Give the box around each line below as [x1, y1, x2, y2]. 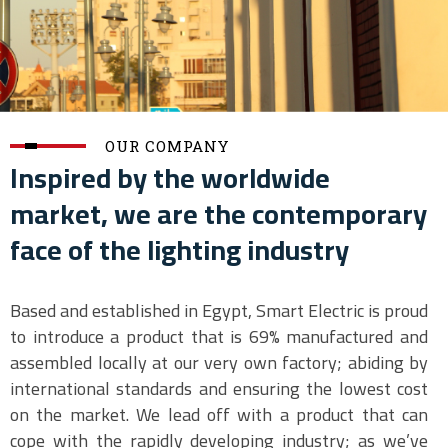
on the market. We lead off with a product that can [10, 398, 428, 431]
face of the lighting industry [10, 224, 349, 276]
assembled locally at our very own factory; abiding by [10, 346, 428, 379]
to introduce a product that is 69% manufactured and [10, 320, 428, 353]
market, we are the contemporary [10, 188, 427, 240]
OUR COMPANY [105, 136, 229, 156]
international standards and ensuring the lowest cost [10, 372, 428, 405]
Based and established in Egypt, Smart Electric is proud [10, 294, 428, 327]
